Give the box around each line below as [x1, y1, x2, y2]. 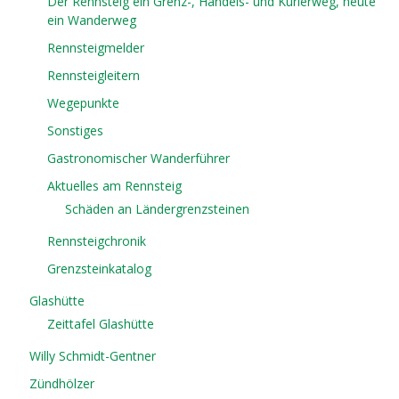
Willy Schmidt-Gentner [29, 347, 157, 365]
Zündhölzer [29, 375, 95, 393]
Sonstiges [47, 122, 104, 140]
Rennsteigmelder [47, 39, 145, 57]
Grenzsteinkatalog [47, 260, 152, 278]
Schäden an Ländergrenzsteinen [65, 200, 250, 218]
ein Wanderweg [47, 12, 137, 29]
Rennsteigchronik [47, 232, 147, 250]
